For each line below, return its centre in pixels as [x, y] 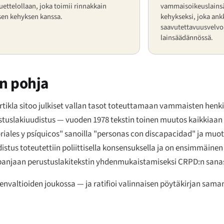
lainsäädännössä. [187, 37]
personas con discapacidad [144, 134]
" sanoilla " [78, 134]
